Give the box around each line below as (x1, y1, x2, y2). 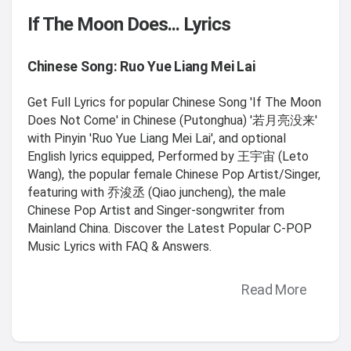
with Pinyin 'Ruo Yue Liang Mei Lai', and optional (27, 130, 286, 146)
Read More (241, 280, 307, 298)
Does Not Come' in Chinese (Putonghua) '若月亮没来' (27, 112, 317, 128)
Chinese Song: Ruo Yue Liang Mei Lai (27, 57, 255, 74)
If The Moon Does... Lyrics (27, 13, 231, 35)
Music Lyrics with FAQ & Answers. (27, 238, 212, 254)
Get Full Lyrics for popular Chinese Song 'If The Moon (27, 94, 321, 110)
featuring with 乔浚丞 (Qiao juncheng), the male (27, 184, 286, 200)
